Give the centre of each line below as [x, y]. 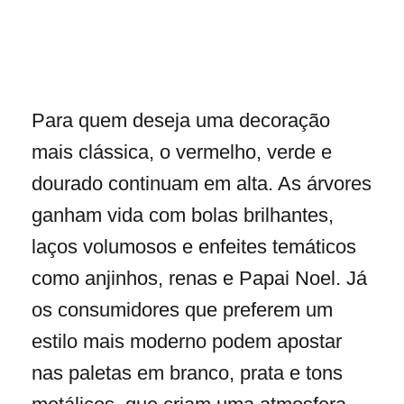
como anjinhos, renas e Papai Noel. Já [199, 279]
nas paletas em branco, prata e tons [187, 373]
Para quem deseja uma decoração [181, 121]
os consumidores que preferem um [182, 310]
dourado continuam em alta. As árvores [202, 184]
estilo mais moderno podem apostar [187, 342]
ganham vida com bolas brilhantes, [183, 216]
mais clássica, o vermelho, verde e [182, 152]
